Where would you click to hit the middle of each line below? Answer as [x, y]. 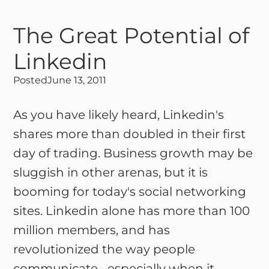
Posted [31, 80]
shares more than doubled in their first [130, 134]
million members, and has [92, 230]
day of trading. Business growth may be [133, 153]
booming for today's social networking [130, 192]
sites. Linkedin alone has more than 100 [132, 211]
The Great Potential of [131, 35]
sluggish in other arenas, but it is [111, 172]
